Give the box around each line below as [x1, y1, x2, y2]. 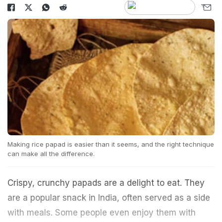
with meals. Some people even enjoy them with [7, 208, 196, 218]
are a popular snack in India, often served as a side [7, 193, 210, 203]
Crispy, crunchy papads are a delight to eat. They [7, 178, 205, 188]
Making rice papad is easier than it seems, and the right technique [7, 140, 214, 149]
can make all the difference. [7, 150, 95, 158]
